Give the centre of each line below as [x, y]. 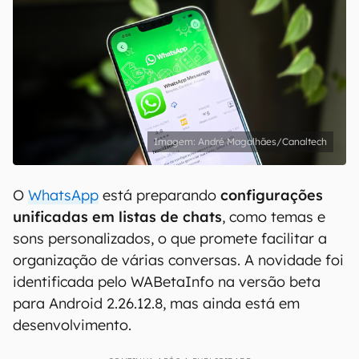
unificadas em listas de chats [117, 217]
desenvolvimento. [72, 325]
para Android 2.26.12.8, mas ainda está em [156, 303]
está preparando [159, 195]
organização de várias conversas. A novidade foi [178, 260]
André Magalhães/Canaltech [262, 141]
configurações [272, 195]
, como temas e [274, 217]
